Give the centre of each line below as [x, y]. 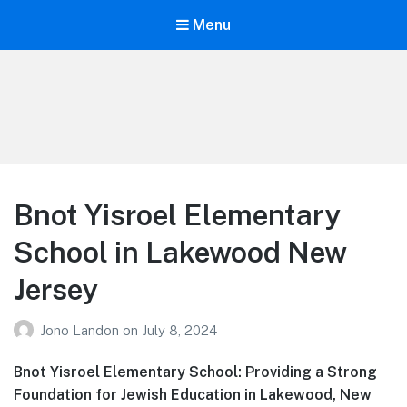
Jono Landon [81, 330]
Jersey [56, 290]
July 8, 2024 [179, 330]
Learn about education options [102, 129]
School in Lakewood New [180, 253]
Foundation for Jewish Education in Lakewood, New [193, 394]
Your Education [102, 109]
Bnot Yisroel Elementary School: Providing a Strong [195, 372]
